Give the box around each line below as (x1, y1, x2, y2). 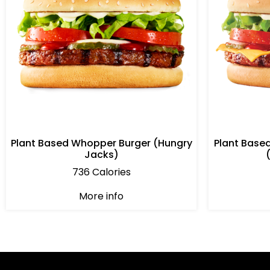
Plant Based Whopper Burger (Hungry (10, 136, 192, 151)
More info (79, 189, 124, 204)
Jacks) (84, 148, 119, 162)
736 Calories (72, 165, 131, 180)
